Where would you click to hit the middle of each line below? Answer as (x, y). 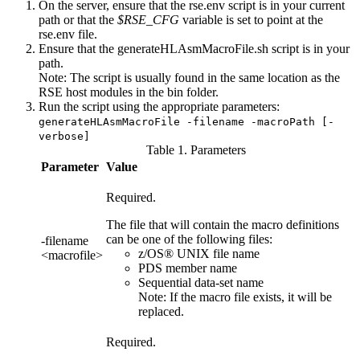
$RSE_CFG (148, 20)
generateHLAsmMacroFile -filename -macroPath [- (186, 122)
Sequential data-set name (201, 283)
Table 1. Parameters (196, 150)
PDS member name (188, 268)
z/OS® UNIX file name (199, 254)
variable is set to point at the (251, 20)
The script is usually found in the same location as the (203, 78)
